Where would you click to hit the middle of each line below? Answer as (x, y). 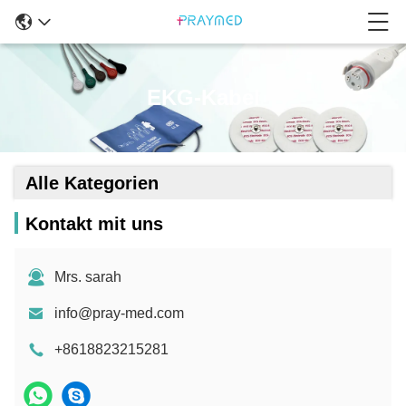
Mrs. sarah (88, 277)
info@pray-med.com (119, 313)
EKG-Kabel (203, 97)
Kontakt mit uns (94, 224)
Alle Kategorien (92, 183)
